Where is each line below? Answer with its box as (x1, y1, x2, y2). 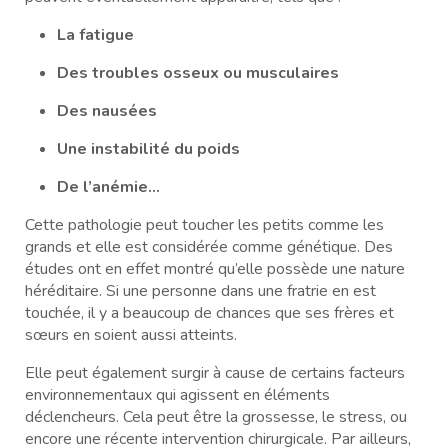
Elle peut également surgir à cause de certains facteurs (25, 361, 405, 384)
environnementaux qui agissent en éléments (25, 383, 330, 406)
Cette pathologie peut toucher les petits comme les (25, 213, 384, 236)
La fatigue (57, 23, 134, 46)
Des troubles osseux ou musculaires (57, 61, 339, 84)
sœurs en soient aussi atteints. (25, 323, 237, 346)
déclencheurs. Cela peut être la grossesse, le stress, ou (25, 405, 407, 428)
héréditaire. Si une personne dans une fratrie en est (25, 279, 376, 302)
